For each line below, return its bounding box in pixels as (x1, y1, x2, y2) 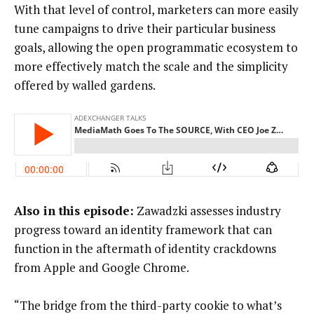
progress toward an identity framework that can (14, 221, 272, 238)
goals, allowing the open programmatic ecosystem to (14, 39, 298, 55)
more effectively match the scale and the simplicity (14, 57, 288, 74)
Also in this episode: (14, 202, 134, 219)
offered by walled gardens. (14, 76, 156, 93)
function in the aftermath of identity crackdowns (14, 240, 276, 257)
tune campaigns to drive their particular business (14, 20, 275, 36)
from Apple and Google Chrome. (14, 259, 189, 275)
